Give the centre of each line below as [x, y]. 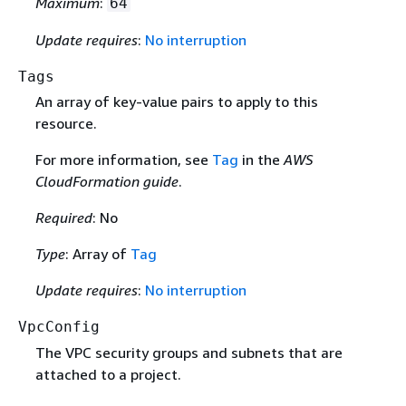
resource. [66, 124]
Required [63, 218]
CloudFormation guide [106, 182]
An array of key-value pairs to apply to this [176, 102]
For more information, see [123, 160]
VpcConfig [59, 327]
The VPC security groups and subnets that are [188, 352]
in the [261, 160]
